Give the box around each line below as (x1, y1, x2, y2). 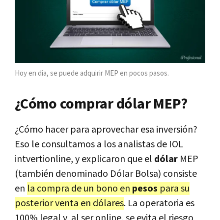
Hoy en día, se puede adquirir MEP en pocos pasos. (15, 68, 169, 78)
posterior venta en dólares (15, 196, 124, 210)
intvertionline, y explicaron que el (15, 152, 154, 165)
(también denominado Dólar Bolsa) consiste (15, 167, 197, 180)
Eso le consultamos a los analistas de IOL (15, 137, 183, 151)
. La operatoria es (124, 196, 194, 210)
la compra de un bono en (27, 182, 132, 195)
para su (158, 182, 190, 195)
